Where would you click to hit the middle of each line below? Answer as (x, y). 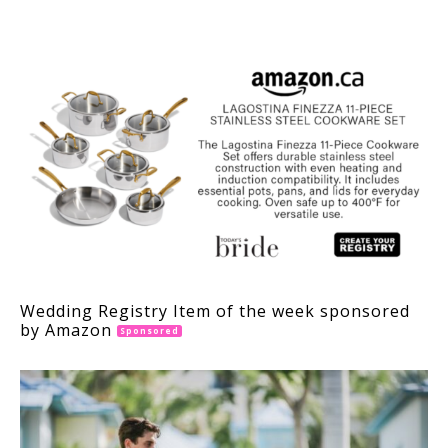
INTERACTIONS (131, 25)
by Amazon (68, 329)
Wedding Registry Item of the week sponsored (215, 310)
